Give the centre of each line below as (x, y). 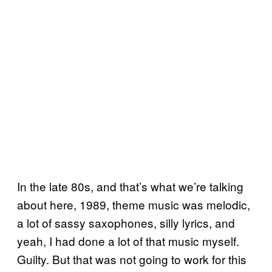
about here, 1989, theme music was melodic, (134, 204)
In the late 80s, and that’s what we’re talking (130, 186)
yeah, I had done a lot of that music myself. (128, 240)
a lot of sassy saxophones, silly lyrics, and (126, 222)
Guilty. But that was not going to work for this (132, 259)
